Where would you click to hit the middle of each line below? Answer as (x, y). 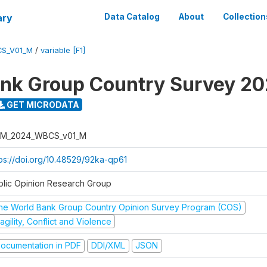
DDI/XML (108, 245)
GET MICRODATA (42, 104)
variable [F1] (63, 50)
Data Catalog (132, 17)
